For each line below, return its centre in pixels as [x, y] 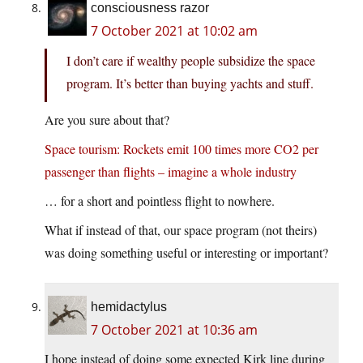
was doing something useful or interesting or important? [186, 253]
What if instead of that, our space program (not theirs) [181, 230]
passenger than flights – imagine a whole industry [171, 172]
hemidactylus [129, 307]
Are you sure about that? [107, 120]
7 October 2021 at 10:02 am [174, 31]
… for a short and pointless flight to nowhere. [160, 201]
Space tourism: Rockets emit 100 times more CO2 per [181, 149]
